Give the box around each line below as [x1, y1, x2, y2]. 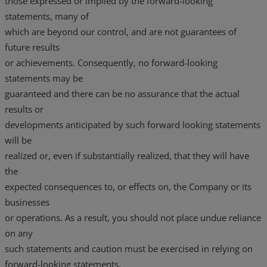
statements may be [5, 72, 83, 85]
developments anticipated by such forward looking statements [5, 119, 260, 131]
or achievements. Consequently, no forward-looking [5, 57, 218, 69]
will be [5, 134, 32, 147]
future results [5, 41, 60, 54]
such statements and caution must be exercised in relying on [5, 243, 253, 255]
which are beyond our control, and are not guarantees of [5, 26, 237, 38]
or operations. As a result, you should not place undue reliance [5, 212, 261, 224]
